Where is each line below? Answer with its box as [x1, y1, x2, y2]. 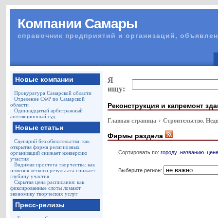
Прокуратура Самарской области [14, 90, 92, 96]
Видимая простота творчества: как [14, 162, 95, 167]
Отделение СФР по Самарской [14, 96, 85, 102]
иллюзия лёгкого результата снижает [10, 167, 96, 173]
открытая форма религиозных [10, 144, 80, 150]
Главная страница [108, 117, 157, 125]
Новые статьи [15, 124, 64, 131]
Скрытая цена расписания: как [14, 179, 85, 185]
